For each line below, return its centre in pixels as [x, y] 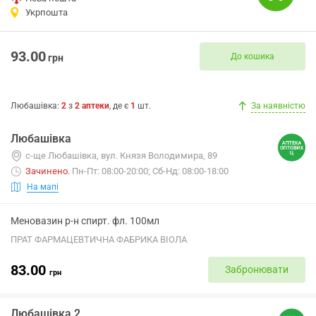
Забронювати [257, 269]
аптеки [96, 106]
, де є [120, 106]
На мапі [43, 187]
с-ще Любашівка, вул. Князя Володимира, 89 [121, 156]
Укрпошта [47, 12]
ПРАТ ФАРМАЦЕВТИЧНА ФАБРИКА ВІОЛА [99, 239]
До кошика [253, 56]
